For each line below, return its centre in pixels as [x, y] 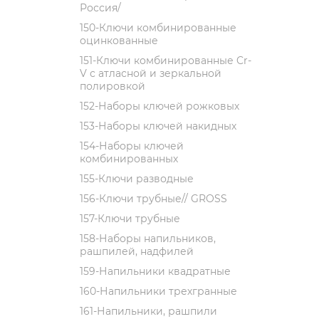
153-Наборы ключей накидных [158, 126]
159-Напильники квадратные [155, 271]
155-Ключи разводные [137, 179]
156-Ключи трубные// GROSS [153, 199]
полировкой [113, 86]
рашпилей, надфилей [137, 251]
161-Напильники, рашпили [148, 311]
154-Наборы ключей [132, 146]
